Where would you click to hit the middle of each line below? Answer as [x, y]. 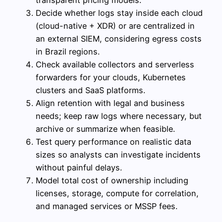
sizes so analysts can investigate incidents [118, 154]
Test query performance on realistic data [113, 141]
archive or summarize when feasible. [105, 129]
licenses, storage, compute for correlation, [117, 193]
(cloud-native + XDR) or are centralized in [115, 26]
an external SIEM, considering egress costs [119, 38]
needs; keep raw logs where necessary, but [119, 116]
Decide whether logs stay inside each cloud [119, 13]
